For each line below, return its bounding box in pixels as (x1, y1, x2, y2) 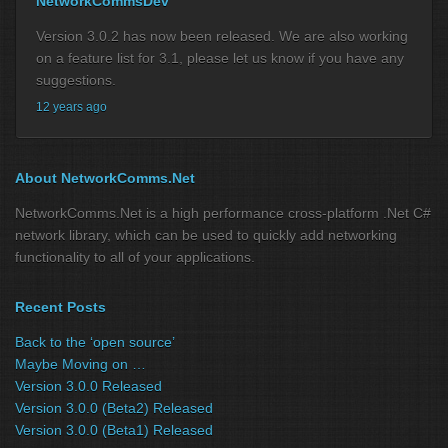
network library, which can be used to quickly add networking (15, 226, 397, 243)
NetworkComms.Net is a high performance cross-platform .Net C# (15, 204, 431, 221)
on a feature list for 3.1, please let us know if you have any (36, 49, 404, 66)
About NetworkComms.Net (15, 169, 195, 186)
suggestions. (36, 71, 116, 88)
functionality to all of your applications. (15, 248, 255, 265)
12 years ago (36, 99, 107, 114)
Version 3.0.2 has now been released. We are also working (36, 27, 408, 44)
